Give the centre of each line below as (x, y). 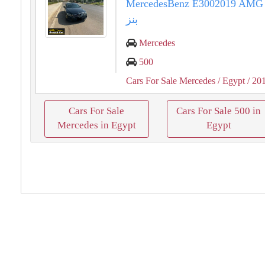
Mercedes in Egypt (96, 125)
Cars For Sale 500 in (219, 111)
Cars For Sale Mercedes (171, 81)
